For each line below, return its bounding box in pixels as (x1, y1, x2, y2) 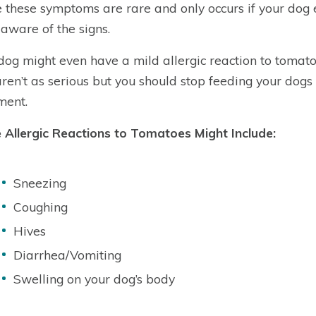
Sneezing (13, 175, 66, 190)
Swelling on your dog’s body (13, 271, 175, 286)
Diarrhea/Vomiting (13, 247, 121, 262)
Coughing (13, 199, 68, 214)
